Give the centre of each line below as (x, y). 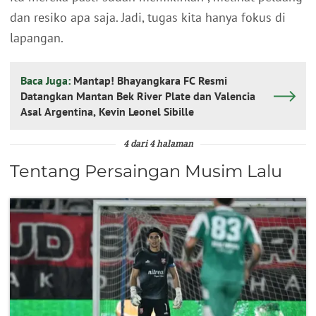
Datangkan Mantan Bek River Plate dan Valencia (138, 96)
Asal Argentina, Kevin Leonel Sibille (146, 112)
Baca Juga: (47, 81)
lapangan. (37, 38)
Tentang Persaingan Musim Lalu (146, 171)
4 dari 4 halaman (158, 145)
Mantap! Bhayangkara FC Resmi (150, 81)
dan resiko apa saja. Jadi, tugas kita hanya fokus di (148, 18)
